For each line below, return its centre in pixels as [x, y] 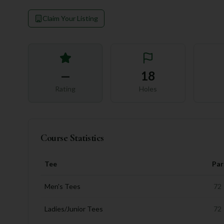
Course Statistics [72, 138]
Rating [65, 89]
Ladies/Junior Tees [74, 209]
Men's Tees [62, 186]
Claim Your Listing [70, 18]
